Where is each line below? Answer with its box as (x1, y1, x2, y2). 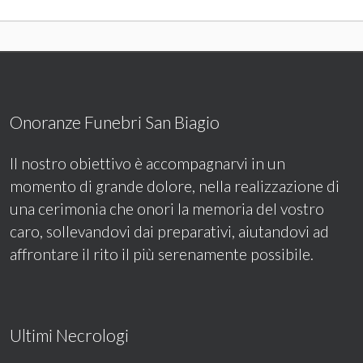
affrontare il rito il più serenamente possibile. (10, 245, 314, 264)
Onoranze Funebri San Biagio (10, 112, 220, 133)
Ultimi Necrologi (10, 325, 129, 346)
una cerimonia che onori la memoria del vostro (10, 199, 324, 219)
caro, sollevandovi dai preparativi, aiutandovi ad (10, 222, 329, 241)
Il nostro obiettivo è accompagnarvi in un (10, 154, 285, 173)
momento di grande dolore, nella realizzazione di (10, 177, 340, 196)
